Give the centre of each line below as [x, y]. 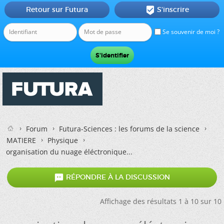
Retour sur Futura [57, 9]
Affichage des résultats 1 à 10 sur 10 [161, 201]
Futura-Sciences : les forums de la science [129, 129]
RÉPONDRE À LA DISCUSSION [117, 177]
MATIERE [21, 140]
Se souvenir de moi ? [190, 32]
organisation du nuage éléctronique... [69, 152]
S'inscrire [173, 9]
